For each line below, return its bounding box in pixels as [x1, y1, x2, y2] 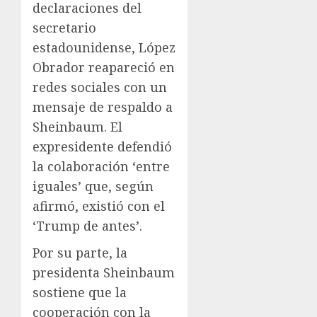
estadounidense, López [33, 39, 175, 57]
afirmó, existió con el [33, 197, 165, 215]
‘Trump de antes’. [33, 217, 142, 235]
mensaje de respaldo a [33, 98, 173, 116]
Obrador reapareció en [33, 59, 175, 76]
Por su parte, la [33, 244, 127, 262]
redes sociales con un [33, 79, 167, 96]
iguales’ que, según [33, 178, 154, 195]
